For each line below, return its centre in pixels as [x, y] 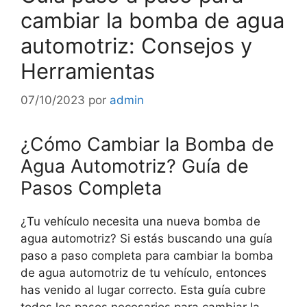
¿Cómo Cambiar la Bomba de [147, 144]
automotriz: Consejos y [136, 46]
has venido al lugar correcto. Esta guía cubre [143, 290]
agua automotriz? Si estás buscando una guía [147, 238]
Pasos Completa [91, 188]
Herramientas [88, 71]
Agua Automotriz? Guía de [135, 166]
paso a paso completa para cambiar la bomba [147, 255]
